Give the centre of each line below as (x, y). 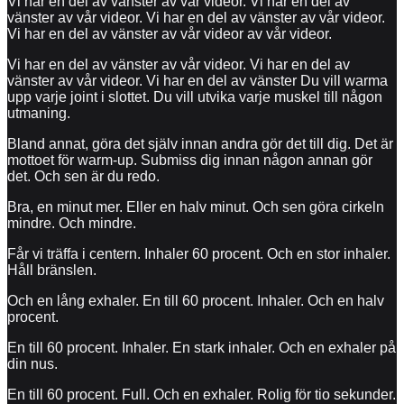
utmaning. (39, 113)
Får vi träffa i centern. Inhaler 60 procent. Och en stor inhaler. (199, 253)
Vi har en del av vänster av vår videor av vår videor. (170, 33)
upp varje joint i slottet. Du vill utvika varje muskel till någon (195, 96)
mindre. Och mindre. (72, 223)
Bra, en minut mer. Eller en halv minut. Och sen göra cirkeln (196, 207)
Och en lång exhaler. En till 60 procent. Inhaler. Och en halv (196, 300)
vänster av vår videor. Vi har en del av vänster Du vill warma (197, 80)
